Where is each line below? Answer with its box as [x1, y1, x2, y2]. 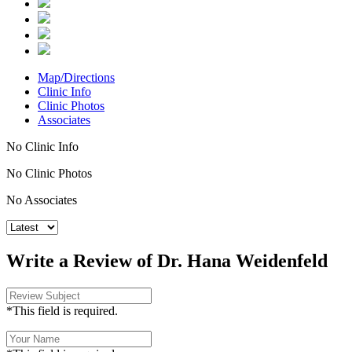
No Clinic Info [6, 140, 79, 154]
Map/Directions [38, 71, 115, 85]
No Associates [6, 193, 77, 207]
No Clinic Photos [6, 167, 92, 181]
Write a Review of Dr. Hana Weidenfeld [6, 250, 328, 271]
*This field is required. [6, 303, 118, 317]
